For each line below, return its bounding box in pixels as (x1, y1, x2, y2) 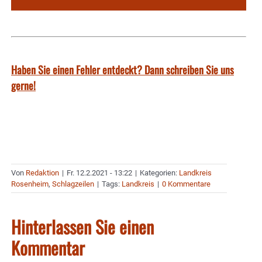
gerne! (11, 78, 36, 94)
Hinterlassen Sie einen (11, 213, 154, 240)
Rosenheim (11, 180, 49, 189)
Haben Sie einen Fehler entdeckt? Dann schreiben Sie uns (11, 62, 234, 78)
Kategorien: (140, 168, 179, 178)
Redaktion (26, 168, 59, 178)
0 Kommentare (162, 180, 211, 189)
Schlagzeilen (52, 180, 94, 189)
